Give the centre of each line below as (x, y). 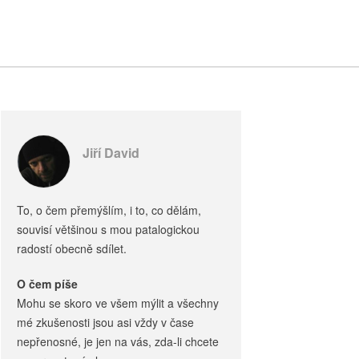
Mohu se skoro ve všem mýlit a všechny (118, 303)
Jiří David (111, 153)
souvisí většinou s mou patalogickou (108, 229)
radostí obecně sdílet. (72, 248)
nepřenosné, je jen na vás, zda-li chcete (118, 341)
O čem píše (47, 284)
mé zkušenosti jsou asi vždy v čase (105, 322)
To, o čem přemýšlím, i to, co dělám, (109, 210)
